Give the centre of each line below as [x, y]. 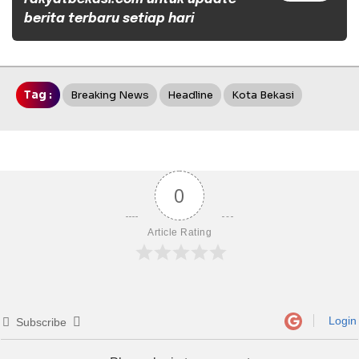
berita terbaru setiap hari [109, 18]
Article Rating [179, 232]
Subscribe [41, 322]
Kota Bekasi [263, 95]
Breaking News [110, 95]
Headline [190, 95]
